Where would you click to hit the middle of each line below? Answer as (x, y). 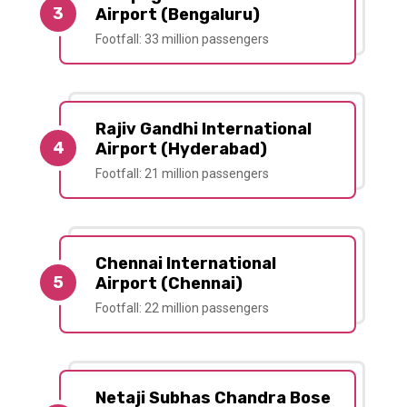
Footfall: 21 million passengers (182, 174)
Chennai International (186, 264)
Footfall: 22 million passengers (182, 308)
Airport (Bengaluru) (178, 15)
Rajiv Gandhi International (203, 129)
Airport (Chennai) (169, 284)
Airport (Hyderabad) (181, 149)
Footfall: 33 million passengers (182, 40)
